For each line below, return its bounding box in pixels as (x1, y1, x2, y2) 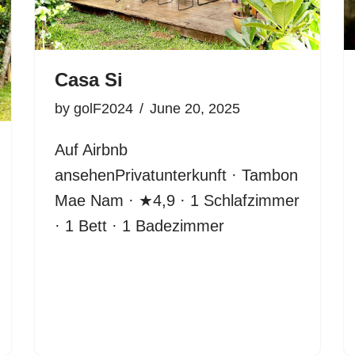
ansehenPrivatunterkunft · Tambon (55, 166, 298, 184)
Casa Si (55, 69, 123, 90)
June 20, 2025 (150, 101, 240, 116)
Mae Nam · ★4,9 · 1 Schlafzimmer (55, 192, 300, 209)
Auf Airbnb (55, 141, 128, 158)
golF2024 (74, 101, 133, 116)
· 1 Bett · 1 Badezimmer (55, 217, 224, 235)
